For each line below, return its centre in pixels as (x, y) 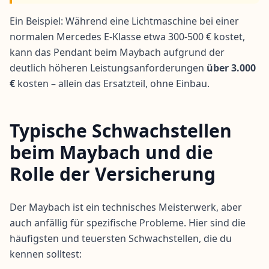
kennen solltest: (46, 254)
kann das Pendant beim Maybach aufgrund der (117, 53)
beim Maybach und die (111, 153)
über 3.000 (231, 68)
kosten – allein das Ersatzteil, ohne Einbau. (112, 84)
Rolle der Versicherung (113, 174)
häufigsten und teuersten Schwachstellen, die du (121, 239)
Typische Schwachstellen (121, 131)
